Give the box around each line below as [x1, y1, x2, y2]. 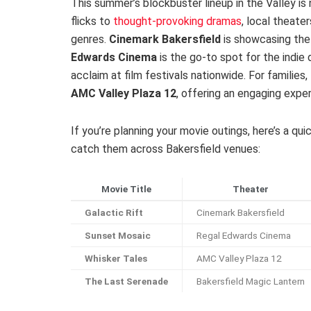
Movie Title [101, 183, 151, 194]
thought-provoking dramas [113, 14, 242, 28]
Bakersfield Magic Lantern [196, 275, 305, 287]
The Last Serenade [85, 275, 168, 287]
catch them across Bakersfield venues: [71, 142, 260, 155]
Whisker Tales [85, 252, 147, 264]
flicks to [71, 14, 113, 28]
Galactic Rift [85, 206, 143, 218]
